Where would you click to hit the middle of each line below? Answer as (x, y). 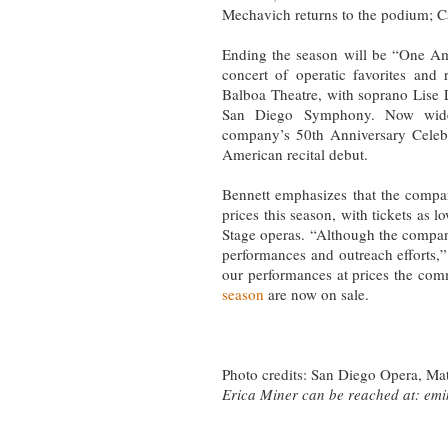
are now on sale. (316, 293)
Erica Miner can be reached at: (323, 393)
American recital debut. (297, 153)
